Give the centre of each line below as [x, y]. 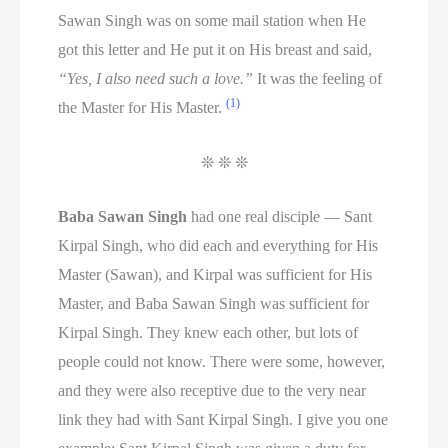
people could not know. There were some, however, [222, 362]
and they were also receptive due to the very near [212, 391]
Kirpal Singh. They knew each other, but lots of [208, 333]
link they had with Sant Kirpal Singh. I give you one [223, 420]
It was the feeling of [318, 79]
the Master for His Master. [142, 108]
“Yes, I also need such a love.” [156, 79]
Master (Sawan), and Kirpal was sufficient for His [215, 275]
